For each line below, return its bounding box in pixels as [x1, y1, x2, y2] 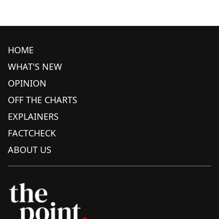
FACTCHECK [8, 127, 56, 139]
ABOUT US [8, 144, 51, 156]
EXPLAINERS [8, 110, 59, 123]
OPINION [8, 77, 46, 89]
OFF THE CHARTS [8, 94, 77, 106]
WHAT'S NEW [8, 61, 62, 73]
